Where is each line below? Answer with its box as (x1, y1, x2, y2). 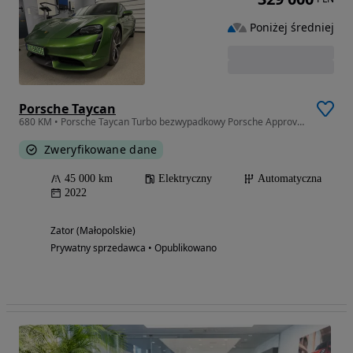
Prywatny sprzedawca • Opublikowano (50, 240, 217, 255)
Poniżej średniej (250, 20, 334, 35)
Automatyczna (258, 172, 321, 184)
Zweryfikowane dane (44, 141, 158, 157)
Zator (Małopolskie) (50, 223, 136, 237)
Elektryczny (158, 172, 212, 184)
